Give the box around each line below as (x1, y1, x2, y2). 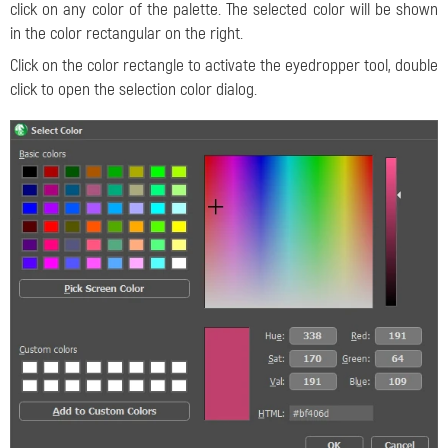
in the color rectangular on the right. (10, 23, 243, 44)
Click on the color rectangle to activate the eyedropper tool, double (10, 55, 438, 76)
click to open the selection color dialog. (10, 79, 257, 100)
